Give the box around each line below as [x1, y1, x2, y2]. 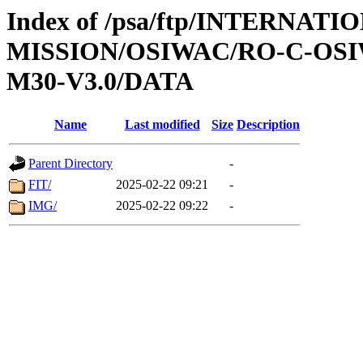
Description [237, 117, 300, 132]
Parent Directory [28, 156, 113, 171]
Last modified [124, 117, 200, 132]
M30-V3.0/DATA [6, 66, 194, 96]
